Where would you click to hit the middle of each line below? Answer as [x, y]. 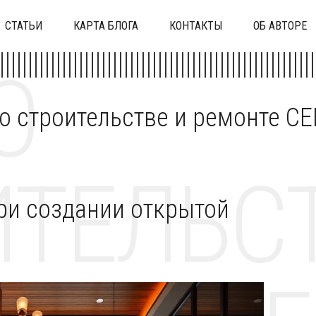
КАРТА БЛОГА [106, 26]
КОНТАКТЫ [196, 26]
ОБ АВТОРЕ [280, 26]
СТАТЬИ [24, 26]
